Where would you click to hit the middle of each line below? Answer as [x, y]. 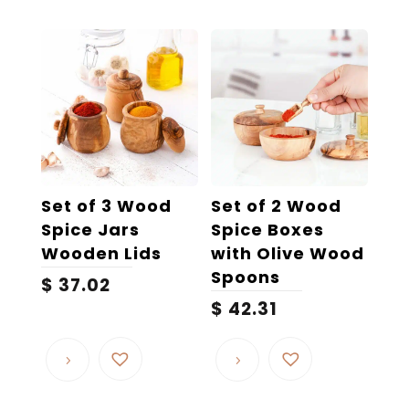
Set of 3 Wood [106, 205]
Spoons [246, 277]
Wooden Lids [101, 253]
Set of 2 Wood [277, 205]
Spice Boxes [268, 229]
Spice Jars [90, 229]
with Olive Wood [288, 253]
